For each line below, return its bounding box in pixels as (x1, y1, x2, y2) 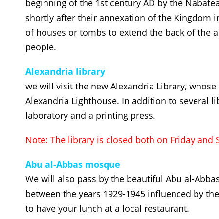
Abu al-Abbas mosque (25, 158, 120, 170)
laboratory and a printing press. (25, 109, 155, 121)
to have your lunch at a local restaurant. (25, 202, 189, 214)
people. (25, 41, 56, 53)
